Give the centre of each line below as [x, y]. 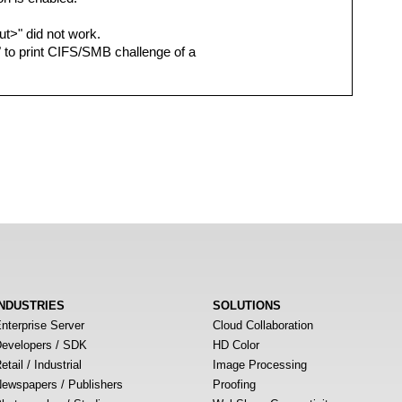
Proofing [234, 385]
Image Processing [260, 365]
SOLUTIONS [247, 306]
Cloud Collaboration [263, 325]
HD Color [236, 345]
